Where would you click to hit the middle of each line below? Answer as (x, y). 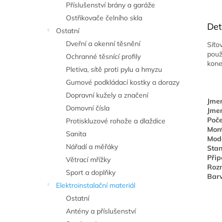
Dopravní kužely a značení (107, 95)
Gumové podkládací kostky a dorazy (123, 82)
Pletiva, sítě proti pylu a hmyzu (114, 69)
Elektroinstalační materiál (96, 185)
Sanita (76, 134)
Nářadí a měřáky (92, 147)
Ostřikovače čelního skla (104, 18)
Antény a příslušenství (101, 211)
